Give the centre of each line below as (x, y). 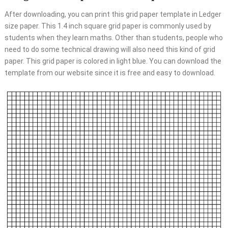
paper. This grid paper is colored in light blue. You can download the (113, 61)
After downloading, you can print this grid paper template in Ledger (113, 14)
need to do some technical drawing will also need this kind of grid (110, 49)
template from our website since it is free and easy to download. (110, 73)
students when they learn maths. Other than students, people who (113, 37)
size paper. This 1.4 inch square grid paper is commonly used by (108, 26)
